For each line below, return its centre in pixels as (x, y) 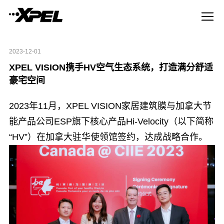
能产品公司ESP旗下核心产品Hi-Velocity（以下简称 (111, 121)
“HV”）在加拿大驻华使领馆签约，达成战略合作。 (108, 137)
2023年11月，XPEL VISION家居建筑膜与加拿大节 (110, 106)
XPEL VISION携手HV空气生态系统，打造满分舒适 (111, 67)
